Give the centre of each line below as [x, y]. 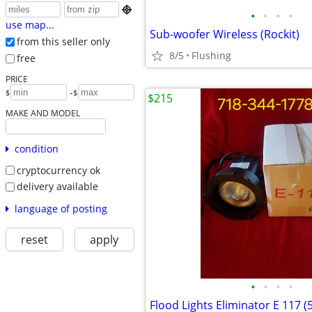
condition [36, 148]
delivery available [57, 187]
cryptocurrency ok [58, 170]
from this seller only [63, 42]
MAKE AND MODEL [42, 112]
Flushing [211, 55]
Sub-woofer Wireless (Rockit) [225, 34]
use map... [30, 25]
